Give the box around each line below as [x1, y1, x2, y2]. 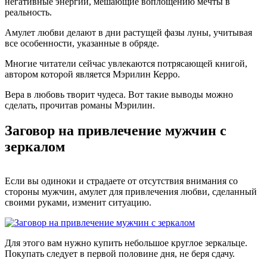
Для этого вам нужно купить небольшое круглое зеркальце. [5, 238, 247, 249]
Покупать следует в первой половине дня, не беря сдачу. [5, 249, 235, 259]
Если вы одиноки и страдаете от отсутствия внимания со [5, 176, 238, 187]
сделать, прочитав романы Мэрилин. [5, 100, 155, 110]
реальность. [5, 7, 52, 17]
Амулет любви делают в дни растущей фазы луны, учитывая [5, 27, 252, 38]
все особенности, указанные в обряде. [5, 38, 159, 48]
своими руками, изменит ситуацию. [5, 197, 151, 208]
